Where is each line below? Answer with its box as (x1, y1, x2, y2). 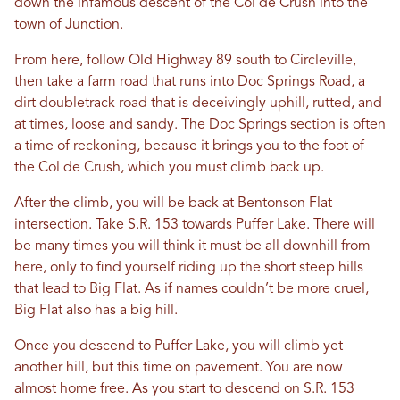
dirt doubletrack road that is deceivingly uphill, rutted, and (14, 96, 382, 111)
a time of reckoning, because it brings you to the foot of (14, 139, 364, 154)
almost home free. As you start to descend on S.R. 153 (14, 382, 354, 396)
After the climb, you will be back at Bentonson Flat (14, 196, 332, 211)
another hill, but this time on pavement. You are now (14, 361, 343, 375)
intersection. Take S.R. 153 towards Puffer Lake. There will (14, 218, 375, 232)
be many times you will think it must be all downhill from (14, 239, 371, 254)
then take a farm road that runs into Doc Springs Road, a (14, 75, 365, 89)
